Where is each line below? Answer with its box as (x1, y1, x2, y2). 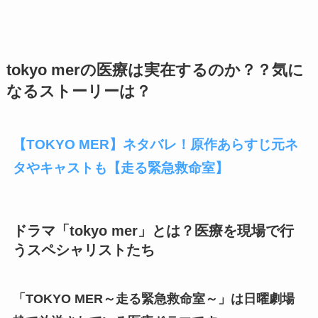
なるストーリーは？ (6, 82, 151, 100)
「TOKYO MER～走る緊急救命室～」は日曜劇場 (12, 292, 295, 307)
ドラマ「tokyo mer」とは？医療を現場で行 (12, 222, 294, 238)
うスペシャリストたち (12, 241, 155, 258)
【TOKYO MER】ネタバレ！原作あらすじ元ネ (12, 136, 298, 152)
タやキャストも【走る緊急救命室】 (12, 160, 229, 175)
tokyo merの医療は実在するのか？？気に (6, 61, 304, 79)
